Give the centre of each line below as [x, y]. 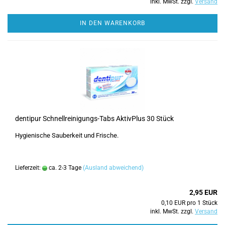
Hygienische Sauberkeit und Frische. [67, 135]
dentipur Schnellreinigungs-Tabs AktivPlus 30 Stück [94, 119]
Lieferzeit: [29, 168]
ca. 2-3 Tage [64, 168]
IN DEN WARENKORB [113, 23]
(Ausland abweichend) [113, 168]
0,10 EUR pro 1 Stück [189, 203]
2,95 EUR [203, 192]
